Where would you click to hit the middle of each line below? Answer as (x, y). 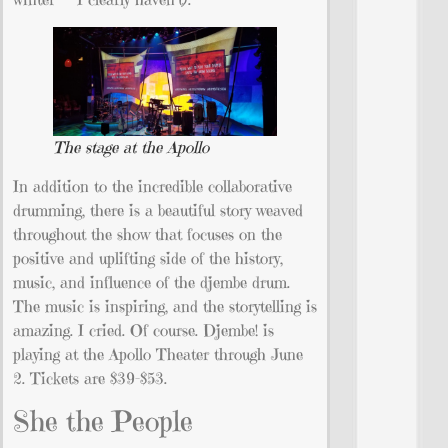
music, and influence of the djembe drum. (151, 282)
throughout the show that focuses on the (147, 234)
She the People (103, 421)
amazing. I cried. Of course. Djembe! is (143, 330)
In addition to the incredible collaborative (152, 186)
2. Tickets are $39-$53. (90, 378)
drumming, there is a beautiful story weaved (158, 210)
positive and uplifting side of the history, (148, 258)
